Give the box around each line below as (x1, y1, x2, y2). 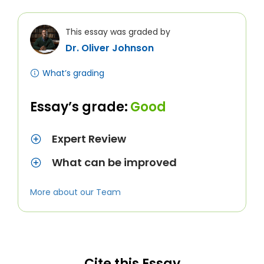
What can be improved (52, 155, 177, 170)
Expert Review (52, 131, 126, 146)
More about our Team (30, 186, 121, 198)
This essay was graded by (65, 26, 170, 38)
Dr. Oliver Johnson (65, 41, 154, 55)
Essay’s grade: (30, 98, 128, 116)
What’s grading (42, 67, 104, 79)
